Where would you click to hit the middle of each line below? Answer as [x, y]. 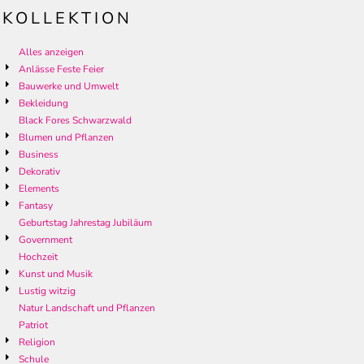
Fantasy [36, 206]
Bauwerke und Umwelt [69, 87]
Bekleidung [43, 104]
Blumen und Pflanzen [66, 138]
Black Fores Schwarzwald [75, 121]
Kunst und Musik [56, 274]
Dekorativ [39, 172]
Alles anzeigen [51, 52]
